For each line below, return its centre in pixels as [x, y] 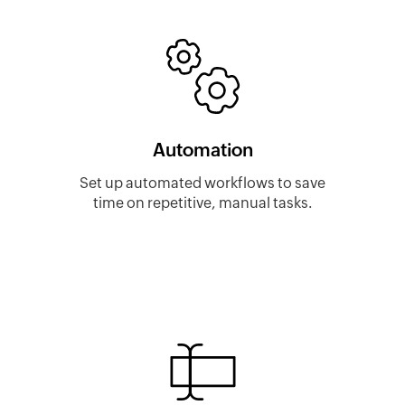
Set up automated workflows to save [202, 184]
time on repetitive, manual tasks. [202, 203]
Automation [202, 150]
